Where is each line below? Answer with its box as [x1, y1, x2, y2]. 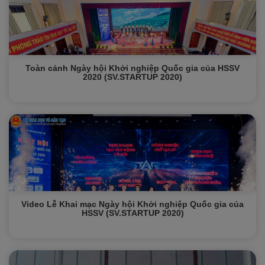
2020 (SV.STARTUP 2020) [83, 72, 182, 82]
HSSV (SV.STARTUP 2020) [81, 208, 184, 218]
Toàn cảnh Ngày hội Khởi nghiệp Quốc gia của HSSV [25, 63, 240, 73]
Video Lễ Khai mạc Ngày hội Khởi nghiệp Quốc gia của [21, 199, 244, 209]
